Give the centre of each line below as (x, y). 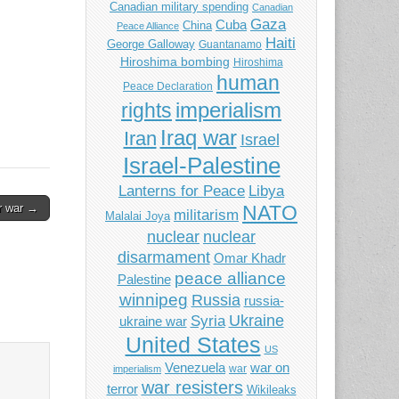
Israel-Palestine (201, 166)
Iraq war (198, 138)
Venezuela (195, 368)
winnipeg (153, 300)
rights (147, 111)
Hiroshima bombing (175, 62)
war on (270, 368)
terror (122, 390)
